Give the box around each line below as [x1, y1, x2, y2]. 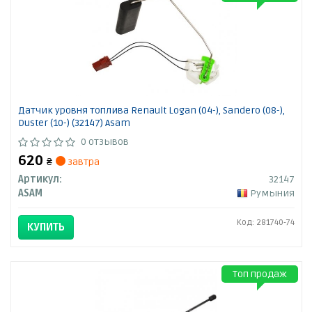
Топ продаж [232, 268, 287, 281]
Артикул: [17, 173, 62, 186]
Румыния [249, 187, 295, 200]
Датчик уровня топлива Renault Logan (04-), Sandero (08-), [17, 104, 285, 117]
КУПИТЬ [26, 221, 65, 234]
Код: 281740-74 [236, 217, 295, 228]
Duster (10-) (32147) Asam [17, 117, 130, 130]
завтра [65, 156, 100, 169]
